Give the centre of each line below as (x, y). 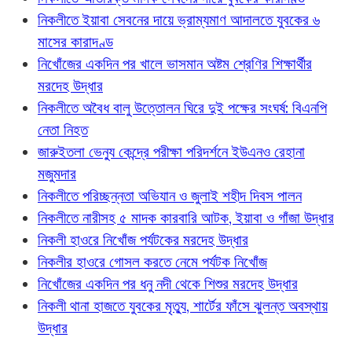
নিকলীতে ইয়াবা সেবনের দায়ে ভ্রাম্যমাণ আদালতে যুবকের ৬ (179, 19)
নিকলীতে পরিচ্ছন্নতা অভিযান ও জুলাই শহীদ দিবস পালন (170, 195)
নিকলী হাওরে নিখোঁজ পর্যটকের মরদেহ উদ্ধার (143, 239)
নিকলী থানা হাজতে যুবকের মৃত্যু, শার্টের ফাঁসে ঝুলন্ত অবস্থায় (183, 305)
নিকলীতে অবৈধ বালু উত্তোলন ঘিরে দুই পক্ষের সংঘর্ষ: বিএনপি (182, 107)
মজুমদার (57, 173)
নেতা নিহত (63, 129)
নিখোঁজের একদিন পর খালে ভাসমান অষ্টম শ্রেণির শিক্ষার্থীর (175, 63)
